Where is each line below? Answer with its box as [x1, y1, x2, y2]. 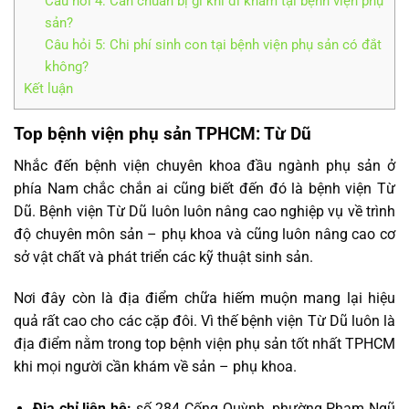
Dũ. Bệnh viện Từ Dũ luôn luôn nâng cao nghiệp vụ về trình [14, 202, 395, 220]
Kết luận [24, 79, 73, 97]
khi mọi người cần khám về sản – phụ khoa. [14, 358, 297, 376]
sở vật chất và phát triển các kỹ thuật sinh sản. [14, 247, 313, 266]
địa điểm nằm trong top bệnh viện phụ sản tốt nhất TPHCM [14, 335, 395, 353]
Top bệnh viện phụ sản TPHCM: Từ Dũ [14, 122, 311, 144]
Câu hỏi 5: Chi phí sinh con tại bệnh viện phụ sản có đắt [44, 36, 382, 53]
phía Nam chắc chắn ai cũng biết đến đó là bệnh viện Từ [14, 179, 395, 197]
